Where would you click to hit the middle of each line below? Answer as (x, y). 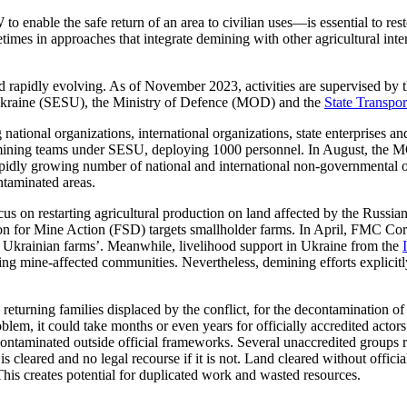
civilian (245, 23)
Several (258, 342)
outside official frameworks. (154, 342)
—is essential (332, 23)
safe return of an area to (154, 23)
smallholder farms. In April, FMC (288, 230)
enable (41, 23)
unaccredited (322, 342)
